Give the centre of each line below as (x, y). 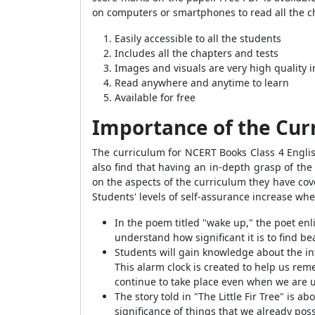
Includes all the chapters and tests (197, 53)
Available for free (155, 97)
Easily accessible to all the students (198, 38)
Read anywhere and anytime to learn (202, 83)
